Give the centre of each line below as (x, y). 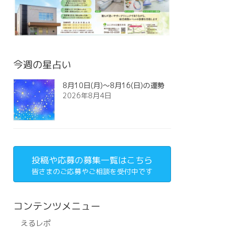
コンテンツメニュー (56, 206)
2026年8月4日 (87, 96)
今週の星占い (42, 65)
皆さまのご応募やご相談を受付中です (92, 171)
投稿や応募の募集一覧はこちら (92, 160)
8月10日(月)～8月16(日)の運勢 (113, 85)
